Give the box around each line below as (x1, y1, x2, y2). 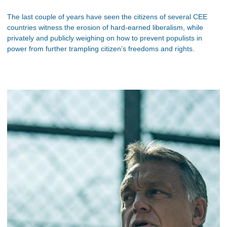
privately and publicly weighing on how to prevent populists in (7, 33, 202, 42)
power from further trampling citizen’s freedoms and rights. (7, 44, 195, 53)
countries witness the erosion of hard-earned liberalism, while (7, 23, 203, 31)
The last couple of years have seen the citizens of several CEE (7, 12, 207, 21)
